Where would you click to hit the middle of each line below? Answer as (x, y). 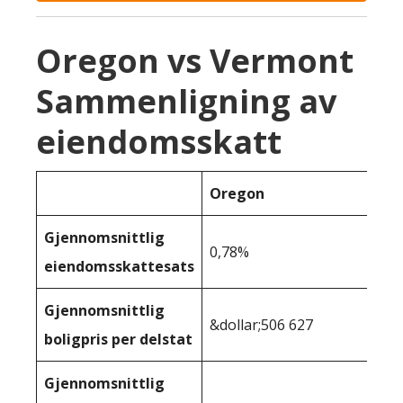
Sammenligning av (186, 101)
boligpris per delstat (118, 339)
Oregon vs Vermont (195, 61)
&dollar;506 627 (261, 325)
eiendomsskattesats (119, 266)
